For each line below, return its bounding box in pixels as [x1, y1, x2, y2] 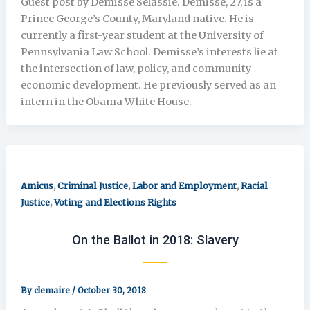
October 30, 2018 [77, 284, 146, 295]
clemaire [33, 284, 72, 295]
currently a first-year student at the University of [20, 29, 264, 42]
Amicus [20, 180, 53, 192]
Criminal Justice [57, 180, 128, 192]
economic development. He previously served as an [20, 79, 276, 92]
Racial [240, 180, 268, 192]
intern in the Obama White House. [20, 95, 194, 109]
